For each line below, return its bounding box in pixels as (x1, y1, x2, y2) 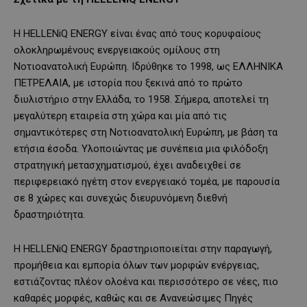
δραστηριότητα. (14, 208, 85, 221)
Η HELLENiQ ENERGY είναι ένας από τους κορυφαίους (14, 27, 261, 40)
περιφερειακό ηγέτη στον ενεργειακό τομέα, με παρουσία (14, 175, 280, 188)
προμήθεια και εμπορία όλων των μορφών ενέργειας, (14, 259, 259, 272)
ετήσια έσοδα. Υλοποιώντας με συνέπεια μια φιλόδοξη (14, 143, 268, 156)
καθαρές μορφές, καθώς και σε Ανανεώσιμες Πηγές (14, 292, 253, 305)
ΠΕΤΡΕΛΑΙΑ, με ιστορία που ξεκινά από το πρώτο (14, 77, 243, 90)
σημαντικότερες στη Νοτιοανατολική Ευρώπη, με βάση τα (14, 126, 278, 139)
